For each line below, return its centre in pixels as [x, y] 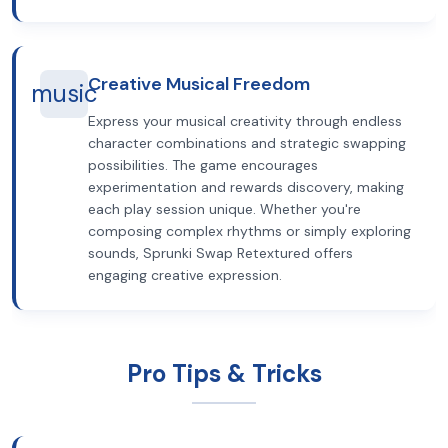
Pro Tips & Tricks [224, 373]
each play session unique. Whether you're [224, 209]
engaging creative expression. [185, 275]
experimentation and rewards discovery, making [246, 187]
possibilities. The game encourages [203, 165]
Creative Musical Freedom [199, 84]
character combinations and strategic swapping [247, 143]
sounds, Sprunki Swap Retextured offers [220, 253]
